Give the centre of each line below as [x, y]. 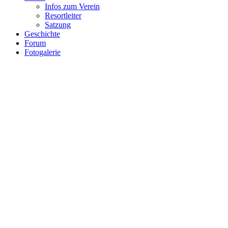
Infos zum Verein [72, 6]
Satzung [58, 25]
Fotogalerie [42, 52]
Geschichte [42, 34]
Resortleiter [63, 16]
